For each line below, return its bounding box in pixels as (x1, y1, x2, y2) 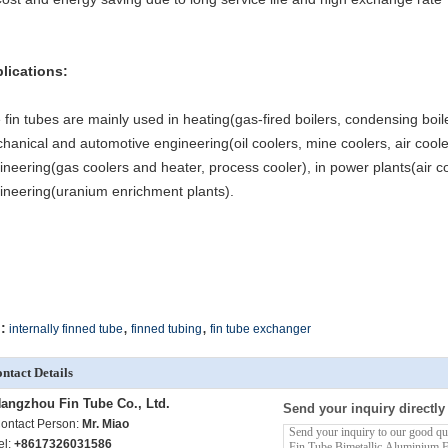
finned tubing (131, 322, 202, 336)
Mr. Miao (82, 417, 129, 431)
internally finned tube (9, 322, 123, 336)
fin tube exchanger (210, 322, 311, 336)
